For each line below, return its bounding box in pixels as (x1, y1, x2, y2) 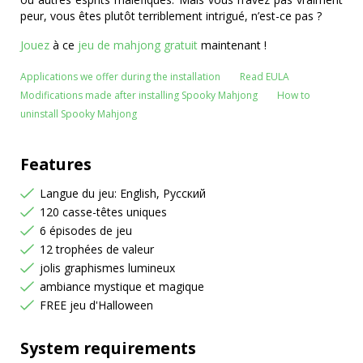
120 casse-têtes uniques (40, 204, 167, 220)
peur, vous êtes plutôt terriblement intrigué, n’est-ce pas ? (20, 8, 322, 23)
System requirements (20, 337, 196, 359)
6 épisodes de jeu (40, 223, 132, 238)
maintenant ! (198, 37, 267, 53)
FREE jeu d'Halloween (40, 297, 153, 313)
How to (277, 88, 310, 102)
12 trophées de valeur (40, 241, 154, 257)
